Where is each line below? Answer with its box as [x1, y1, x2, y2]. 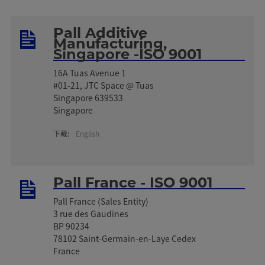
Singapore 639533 [53, 91, 124, 104]
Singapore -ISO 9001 [53, 45, 202, 63]
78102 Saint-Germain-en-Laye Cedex [53, 232, 196, 244]
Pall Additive [53, 24, 148, 41]
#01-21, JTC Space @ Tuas [53, 79, 154, 91]
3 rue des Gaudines [53, 207, 129, 219]
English [76, 128, 100, 138]
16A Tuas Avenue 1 [53, 66, 127, 79]
